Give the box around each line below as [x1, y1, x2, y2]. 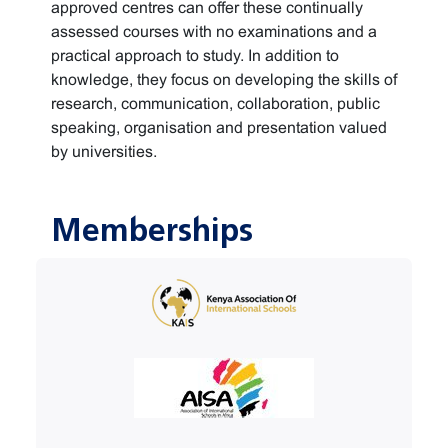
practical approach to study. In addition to [51, 47, 339, 64]
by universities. [51, 143, 157, 160]
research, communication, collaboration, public [51, 95, 380, 112]
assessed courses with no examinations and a [51, 23, 377, 40]
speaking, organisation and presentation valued [51, 119, 387, 136]
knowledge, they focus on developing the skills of [51, 71, 397, 88]
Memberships [51, 213, 253, 248]
